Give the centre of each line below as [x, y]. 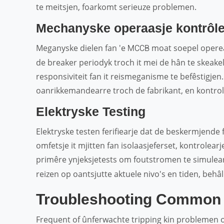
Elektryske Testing [91, 111]
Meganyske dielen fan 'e [82, 48]
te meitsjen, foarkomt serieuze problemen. [116, 7]
